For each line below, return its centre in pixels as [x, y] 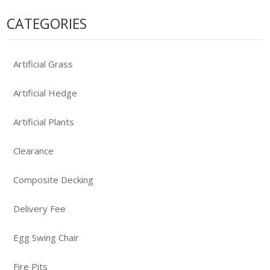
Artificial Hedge [45, 93]
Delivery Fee [39, 208]
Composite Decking [53, 179]
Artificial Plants [44, 121]
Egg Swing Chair [46, 237]
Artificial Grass [43, 64]
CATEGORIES [47, 23]
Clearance [33, 150]
